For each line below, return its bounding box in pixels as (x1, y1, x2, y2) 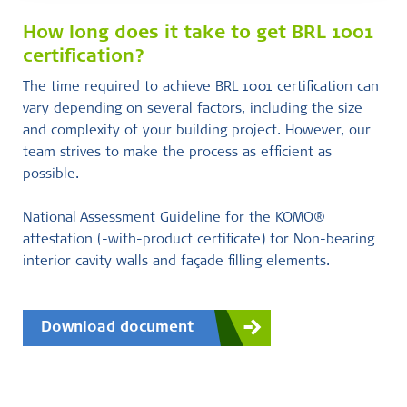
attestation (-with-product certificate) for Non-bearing (23, 233, 374, 247)
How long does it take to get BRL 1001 (23, 25, 373, 44)
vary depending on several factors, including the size (23, 103, 362, 116)
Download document (41, 321, 194, 335)
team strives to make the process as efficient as (23, 146, 332, 160)
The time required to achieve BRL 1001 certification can (23, 81, 379, 94)
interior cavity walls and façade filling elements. (23, 255, 330, 269)
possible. (23, 168, 79, 182)
